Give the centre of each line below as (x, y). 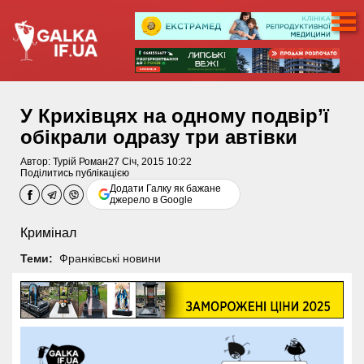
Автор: (37, 162)
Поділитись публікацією (75, 173)
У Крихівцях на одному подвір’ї (175, 116)
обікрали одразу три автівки (159, 137)
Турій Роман (80, 162)
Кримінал (48, 233)
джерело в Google (152, 200)
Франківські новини (110, 258)
